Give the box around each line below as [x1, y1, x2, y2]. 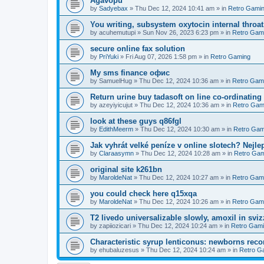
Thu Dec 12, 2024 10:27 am [139, 174, 219, 181]
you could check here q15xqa [90, 189, 197, 198]
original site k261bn [90, 165, 162, 174]
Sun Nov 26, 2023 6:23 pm [143, 29, 219, 36]
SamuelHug [99, 77, 132, 84]
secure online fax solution [90, 44, 185, 53]
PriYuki [99, 53, 118, 60]
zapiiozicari [99, 222, 131, 229]
